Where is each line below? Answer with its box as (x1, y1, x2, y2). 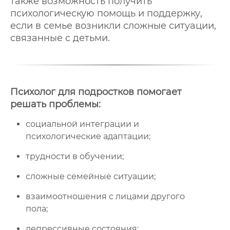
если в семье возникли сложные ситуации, (10, 20, 216, 31)
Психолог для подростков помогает (10, 86, 182, 98)
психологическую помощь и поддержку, (10, 8, 202, 19)
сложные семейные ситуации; (26, 171, 156, 181)
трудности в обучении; (26, 151, 124, 161)
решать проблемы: (10, 99, 101, 110)
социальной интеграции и (26, 119, 139, 129)
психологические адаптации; (26, 131, 150, 141)
